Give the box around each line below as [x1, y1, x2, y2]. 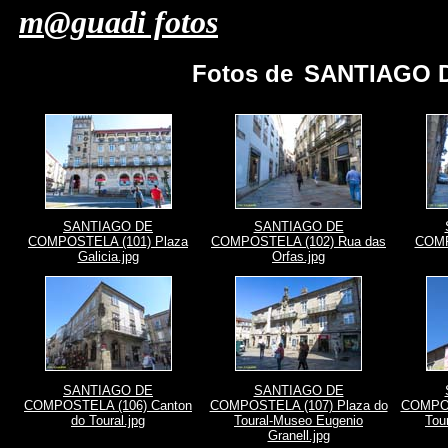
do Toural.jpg [71, 413, 145, 428]
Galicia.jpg [77, 249, 139, 264]
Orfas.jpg [272, 249, 325, 264]
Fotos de [191, 60, 300, 87]
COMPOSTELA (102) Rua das [211, 234, 386, 249]
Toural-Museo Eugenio [234, 413, 363, 428]
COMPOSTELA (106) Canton [24, 398, 192, 413]
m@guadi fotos [19, 4, 218, 40]
